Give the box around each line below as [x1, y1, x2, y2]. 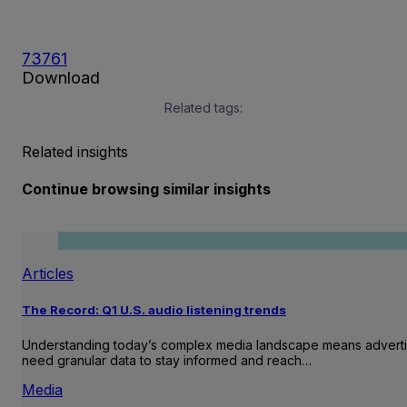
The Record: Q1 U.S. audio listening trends [22, 303, 286, 318]
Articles [22, 264, 74, 283]
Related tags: [164, 99, 243, 115]
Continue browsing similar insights [22, 179, 271, 198]
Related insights [22, 142, 128, 161]
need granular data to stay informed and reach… [22, 352, 312, 369]
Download [22, 67, 100, 87]
